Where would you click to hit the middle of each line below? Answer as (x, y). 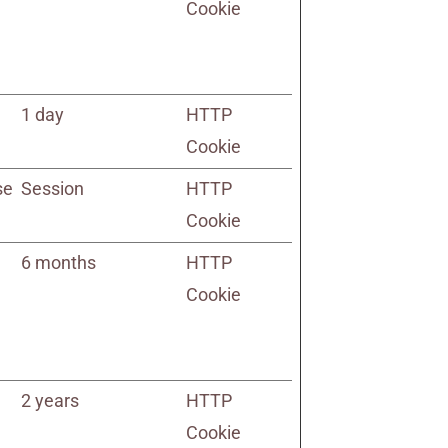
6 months (59, 262)
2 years (50, 400)
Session (53, 188)
